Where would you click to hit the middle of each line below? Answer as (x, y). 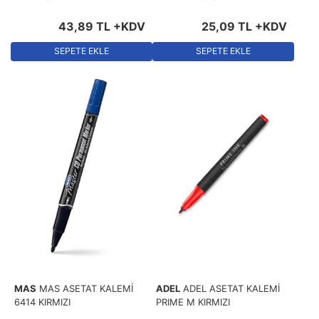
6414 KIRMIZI (42, 302)
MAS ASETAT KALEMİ (86, 288)
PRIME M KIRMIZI (193, 302)
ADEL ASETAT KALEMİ (231, 288)
